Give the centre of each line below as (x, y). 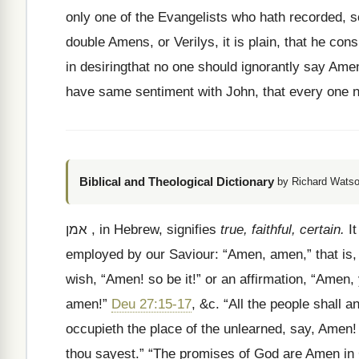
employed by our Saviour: (142, 254)
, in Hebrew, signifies (154, 230)
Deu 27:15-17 (151, 304)
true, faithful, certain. (282, 230)
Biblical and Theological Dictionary (177, 182)
